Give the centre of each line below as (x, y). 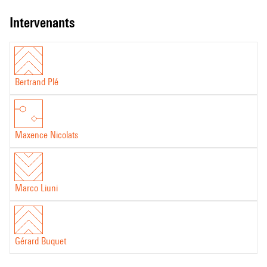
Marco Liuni (36, 188)
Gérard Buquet (41, 241)
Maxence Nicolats (46, 135)
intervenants (44, 22)
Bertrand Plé (37, 82)
